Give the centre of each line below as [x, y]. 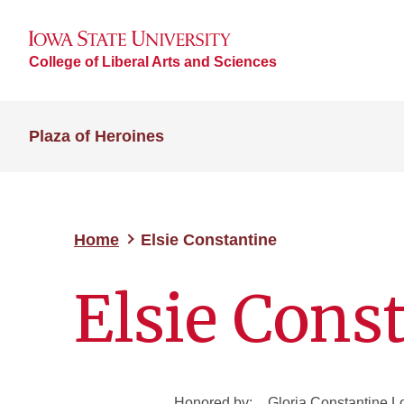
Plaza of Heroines [96, 136]
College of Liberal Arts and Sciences [153, 61]
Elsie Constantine [209, 240]
